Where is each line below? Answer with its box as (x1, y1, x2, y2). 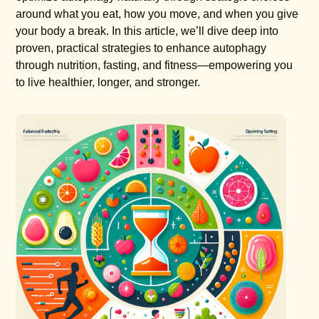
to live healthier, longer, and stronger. (16, 76, 201, 89)
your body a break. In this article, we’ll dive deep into (16, 25, 279, 38)
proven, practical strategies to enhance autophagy (16, 42, 267, 55)
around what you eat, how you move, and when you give (16, 8, 299, 21)
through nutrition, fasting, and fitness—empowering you (16, 59, 293, 72)
